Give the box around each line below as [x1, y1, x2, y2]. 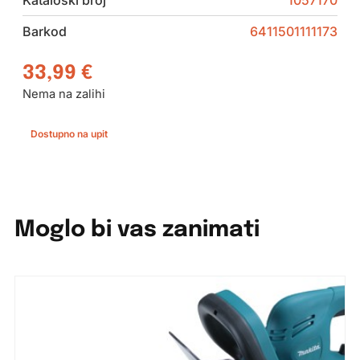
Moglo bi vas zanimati [14, 218, 260, 242]
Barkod [22, 23, 67, 40]
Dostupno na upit [30, 127, 108, 140]
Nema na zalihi [22, 87, 105, 102]
